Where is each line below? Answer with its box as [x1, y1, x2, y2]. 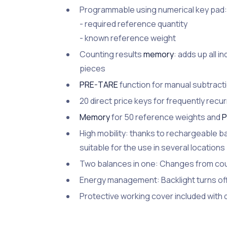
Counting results [80, 48, 143, 60]
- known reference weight [80, 32, 176, 44]
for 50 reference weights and [110, 111, 222, 123]
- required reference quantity [80, 18, 187, 29]
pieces [80, 62, 105, 74]
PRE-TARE [80, 79, 118, 90]
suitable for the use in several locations [80, 141, 225, 153]
